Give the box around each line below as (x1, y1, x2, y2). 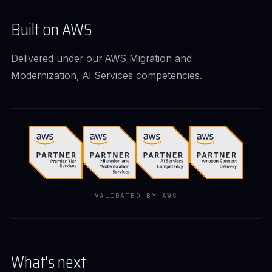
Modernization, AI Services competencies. (11, 69, 202, 81)
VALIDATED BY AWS (94, 191, 178, 200)
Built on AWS (11, 17, 92, 42)
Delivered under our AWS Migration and (11, 52, 192, 64)
